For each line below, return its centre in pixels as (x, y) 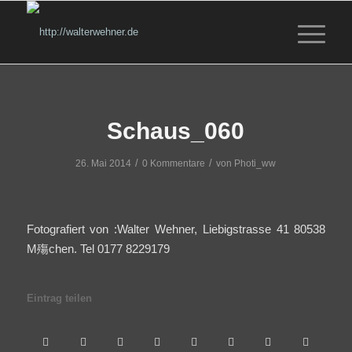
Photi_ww (255, 163)
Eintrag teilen (59, 299)
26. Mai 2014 (104, 163)
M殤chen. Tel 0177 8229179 (98, 249)
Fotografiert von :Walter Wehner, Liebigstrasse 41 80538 (176, 229)
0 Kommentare (174, 163)
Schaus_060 (176, 131)
